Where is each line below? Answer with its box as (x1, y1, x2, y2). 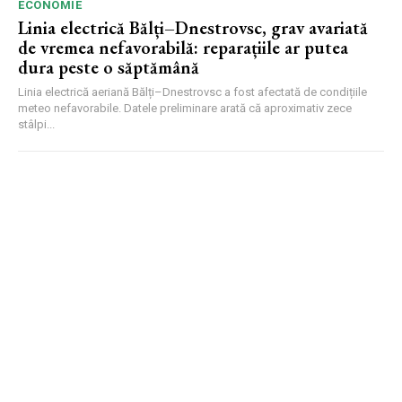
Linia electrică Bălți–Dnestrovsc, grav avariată (18, 15, 368, 39)
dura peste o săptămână (18, 55, 199, 79)
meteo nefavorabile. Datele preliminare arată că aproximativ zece (18, 100, 352, 115)
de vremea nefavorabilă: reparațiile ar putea (18, 35, 348, 59)
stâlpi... (18, 117, 55, 131)
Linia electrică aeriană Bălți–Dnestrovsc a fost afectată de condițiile (18, 84, 367, 99)
